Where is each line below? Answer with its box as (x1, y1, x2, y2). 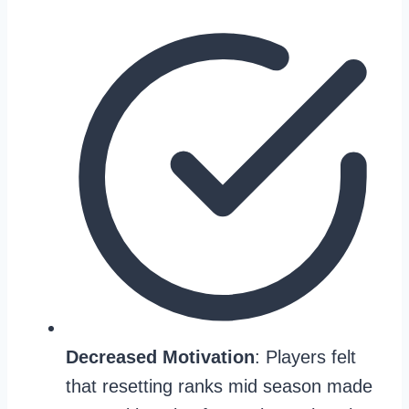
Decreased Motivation (66, 347, 255, 367)
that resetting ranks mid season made (66, 376, 372, 396)
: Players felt (255, 347, 356, 367)
